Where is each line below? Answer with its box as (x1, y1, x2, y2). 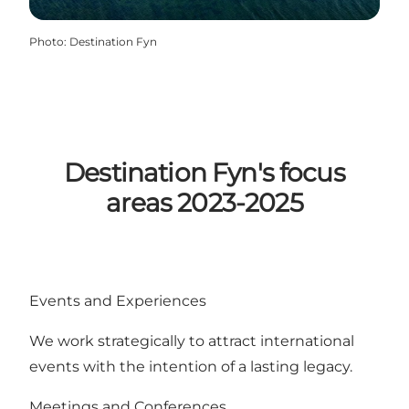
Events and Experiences (29, 291, 206, 309)
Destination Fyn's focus (64, 157, 345, 189)
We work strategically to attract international (29, 331, 354, 350)
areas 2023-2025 (106, 187, 303, 219)
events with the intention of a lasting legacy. (29, 357, 356, 375)
